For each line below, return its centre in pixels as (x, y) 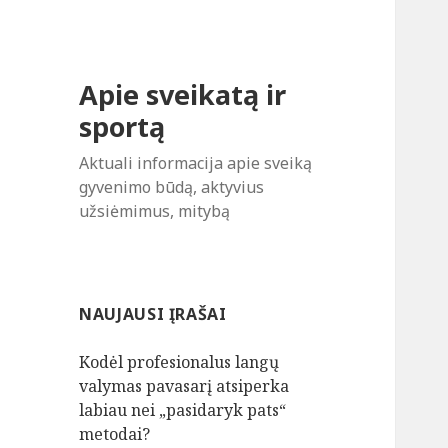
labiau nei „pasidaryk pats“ (183, 410)
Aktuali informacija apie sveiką (196, 163)
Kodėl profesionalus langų (179, 362)
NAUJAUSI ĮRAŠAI (153, 314)
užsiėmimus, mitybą (155, 211)
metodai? (115, 434)
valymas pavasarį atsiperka (184, 386)
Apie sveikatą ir (183, 95)
